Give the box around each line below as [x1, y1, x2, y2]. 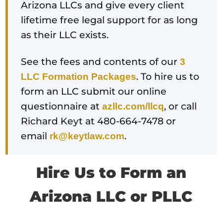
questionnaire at [21, 100, 103, 112]
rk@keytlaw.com [50, 130, 125, 141]
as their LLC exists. [21, 29, 109, 41]
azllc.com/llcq [102, 101, 165, 111]
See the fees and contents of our [21, 55, 180, 67]
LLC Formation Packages [21, 71, 137, 82]
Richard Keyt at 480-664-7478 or [21, 115, 176, 127]
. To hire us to [136, 70, 200, 82]
